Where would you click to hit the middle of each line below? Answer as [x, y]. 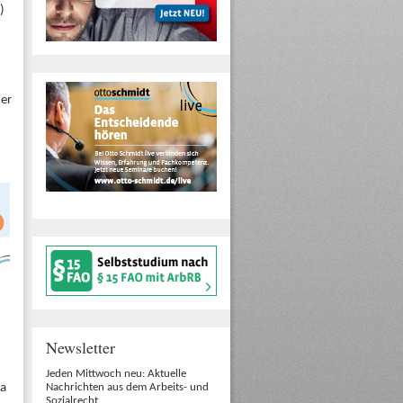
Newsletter [81, 347]
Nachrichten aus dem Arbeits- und [127, 387]
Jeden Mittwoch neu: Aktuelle [116, 374]
